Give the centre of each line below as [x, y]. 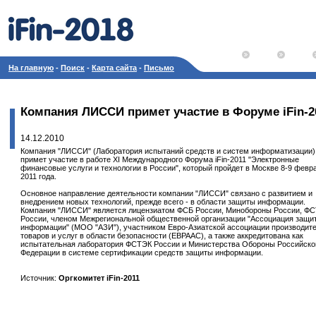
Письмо [159, 68]
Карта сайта [114, 68]
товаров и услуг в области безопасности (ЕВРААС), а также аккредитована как [162, 236]
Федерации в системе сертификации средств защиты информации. [142, 253]
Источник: [39, 278]
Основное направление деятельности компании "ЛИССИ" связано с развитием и [166, 193]
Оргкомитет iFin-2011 [99, 278]
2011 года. [38, 176]
